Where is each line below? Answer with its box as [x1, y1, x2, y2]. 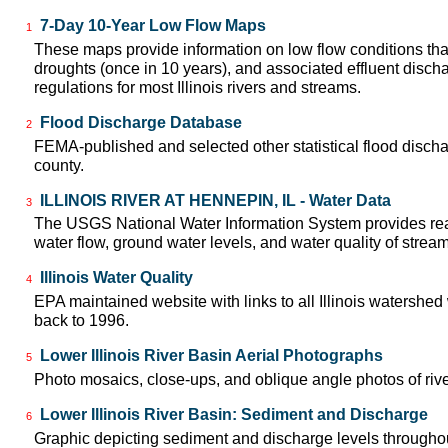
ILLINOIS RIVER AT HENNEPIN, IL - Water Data [40, 191, 391, 209]
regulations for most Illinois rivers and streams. [34, 78, 361, 96]
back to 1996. [34, 312, 129, 330]
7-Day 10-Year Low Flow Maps [40, 17, 266, 34]
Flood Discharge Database [40, 113, 242, 131]
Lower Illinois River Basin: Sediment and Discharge [40, 405, 428, 423]
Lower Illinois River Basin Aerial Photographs [40, 347, 383, 365]
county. [34, 156, 84, 174]
